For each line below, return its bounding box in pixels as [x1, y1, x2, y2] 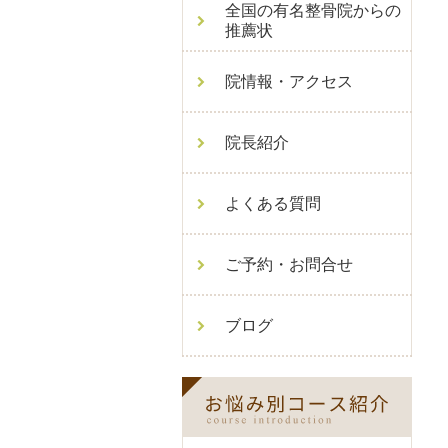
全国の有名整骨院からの [225, 2, 401, 19]
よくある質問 [225, 195, 321, 212]
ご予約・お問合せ [225, 256, 353, 273]
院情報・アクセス [225, 73, 353, 90]
